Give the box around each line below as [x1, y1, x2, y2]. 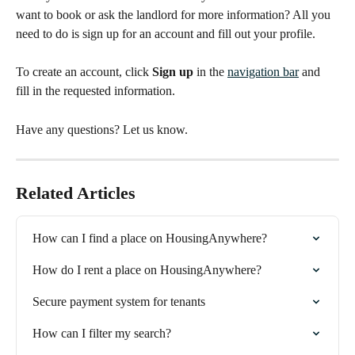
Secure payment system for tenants [32, 295, 205, 309]
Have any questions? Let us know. [16, 122, 188, 136]
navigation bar [227, 65, 299, 79]
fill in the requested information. [16, 84, 175, 98]
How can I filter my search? [32, 326, 171, 341]
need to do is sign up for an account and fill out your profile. [16, 27, 315, 40]
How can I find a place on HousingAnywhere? [32, 231, 267, 246]
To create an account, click [16, 65, 152, 79]
